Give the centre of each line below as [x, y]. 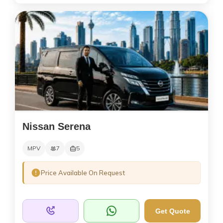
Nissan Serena [56, 127]
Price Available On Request [83, 173]
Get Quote [172, 211]
